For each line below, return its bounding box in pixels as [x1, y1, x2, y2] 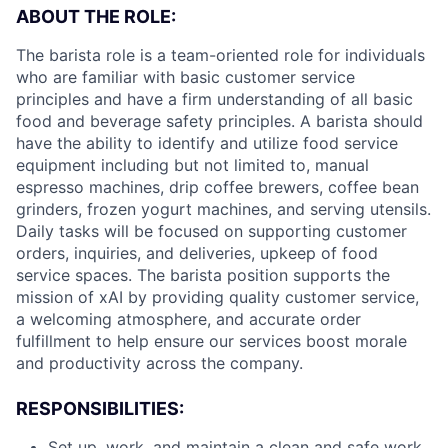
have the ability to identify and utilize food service [16, 132, 398, 153]
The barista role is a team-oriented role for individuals [16, 44, 425, 65]
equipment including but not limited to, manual [16, 154, 369, 175]
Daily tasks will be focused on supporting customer [16, 220, 407, 241]
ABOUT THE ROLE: [16, 5, 176, 27]
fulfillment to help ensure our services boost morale [16, 330, 407, 351]
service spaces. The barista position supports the [16, 264, 390, 285]
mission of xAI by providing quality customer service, [16, 286, 419, 307]
